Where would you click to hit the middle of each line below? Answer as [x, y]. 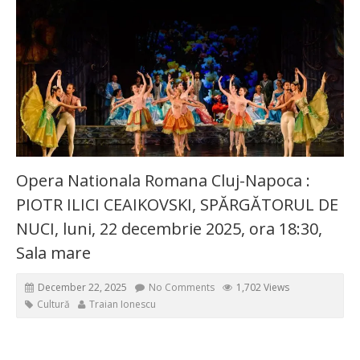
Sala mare [53, 252]
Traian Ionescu [123, 304]
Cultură [53, 304]
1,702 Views [263, 287]
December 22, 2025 [82, 287]
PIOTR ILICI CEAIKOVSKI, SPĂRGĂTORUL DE [177, 204]
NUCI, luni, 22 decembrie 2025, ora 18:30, [169, 228]
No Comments [182, 287]
